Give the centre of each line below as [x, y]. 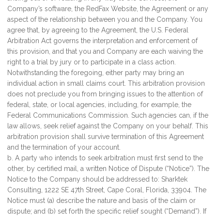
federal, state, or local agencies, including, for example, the [99, 105]
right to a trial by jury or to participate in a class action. [92, 62]
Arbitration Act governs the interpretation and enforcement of [102, 41]
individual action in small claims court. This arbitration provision [106, 83]
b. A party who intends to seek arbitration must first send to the [105, 158]
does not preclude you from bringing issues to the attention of [105, 94]
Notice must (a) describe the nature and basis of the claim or [101, 201]
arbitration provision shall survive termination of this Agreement [106, 137]
